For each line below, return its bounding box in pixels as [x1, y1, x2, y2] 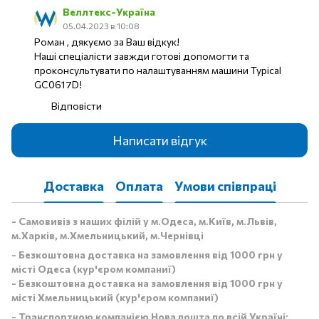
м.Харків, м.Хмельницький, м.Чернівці [11, 229, 204, 242]
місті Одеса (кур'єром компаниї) [11, 263, 176, 276]
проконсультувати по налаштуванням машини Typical [34, 64, 281, 77]
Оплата [115, 177, 163, 194]
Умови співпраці [174, 177, 276, 194]
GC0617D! [34, 78, 82, 91]
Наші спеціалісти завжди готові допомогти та [34, 50, 249, 63]
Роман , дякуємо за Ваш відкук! [34, 36, 179, 48]
